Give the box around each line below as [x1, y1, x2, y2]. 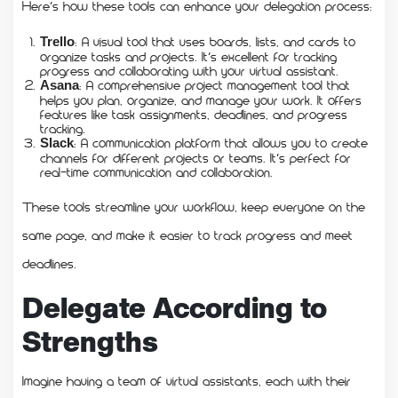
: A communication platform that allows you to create [74, 133, 368, 150]
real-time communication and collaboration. [40, 163, 273, 179]
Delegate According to [22, 291, 327, 325]
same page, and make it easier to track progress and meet [22, 226, 353, 243]
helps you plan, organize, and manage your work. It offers [40, 91, 362, 107]
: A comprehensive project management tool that [79, 76, 350, 92]
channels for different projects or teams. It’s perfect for [40, 148, 351, 165]
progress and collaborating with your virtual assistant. [40, 61, 338, 78]
